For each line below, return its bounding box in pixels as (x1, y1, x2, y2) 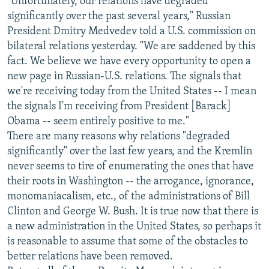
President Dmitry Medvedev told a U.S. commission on (7, 26, 256, 38)
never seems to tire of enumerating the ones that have (7, 161, 254, 173)
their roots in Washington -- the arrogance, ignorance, (7, 176, 254, 188)
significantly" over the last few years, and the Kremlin (7, 146, 252, 158)
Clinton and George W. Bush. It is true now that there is (7, 206, 258, 218)
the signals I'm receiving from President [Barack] (7, 101, 231, 113)
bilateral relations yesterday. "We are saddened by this (7, 41, 255, 53)
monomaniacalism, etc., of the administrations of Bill (7, 191, 250, 203)
